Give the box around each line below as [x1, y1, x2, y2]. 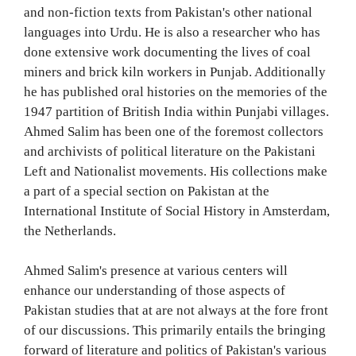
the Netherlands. [24, 222, 116, 238]
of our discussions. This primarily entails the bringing [24, 323, 326, 338]
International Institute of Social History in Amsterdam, [24, 203, 330, 219]
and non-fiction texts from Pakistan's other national [24, 4, 312, 20]
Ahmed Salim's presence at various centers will [24, 263, 288, 278]
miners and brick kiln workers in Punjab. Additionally [24, 64, 326, 79]
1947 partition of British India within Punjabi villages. [24, 103, 329, 119]
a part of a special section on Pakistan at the [24, 183, 269, 199]
